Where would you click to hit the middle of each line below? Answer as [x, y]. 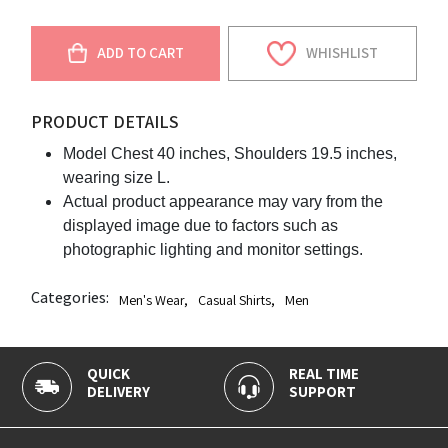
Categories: [70, 297]
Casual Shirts [235, 299]
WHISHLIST [341, 53]
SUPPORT [304, 391]
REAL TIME [305, 373]
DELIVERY [100, 391]
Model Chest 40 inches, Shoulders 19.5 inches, [230, 153]
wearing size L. [117, 177]
